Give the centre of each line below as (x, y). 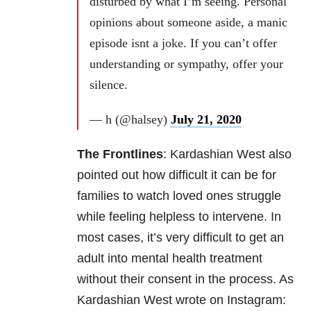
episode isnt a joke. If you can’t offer (183, 43)
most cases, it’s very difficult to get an (180, 238)
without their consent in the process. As (185, 279)
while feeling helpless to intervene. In (179, 217)
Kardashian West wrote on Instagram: (182, 300)
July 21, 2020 (206, 120)
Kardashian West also (231, 154)
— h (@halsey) (130, 120)
